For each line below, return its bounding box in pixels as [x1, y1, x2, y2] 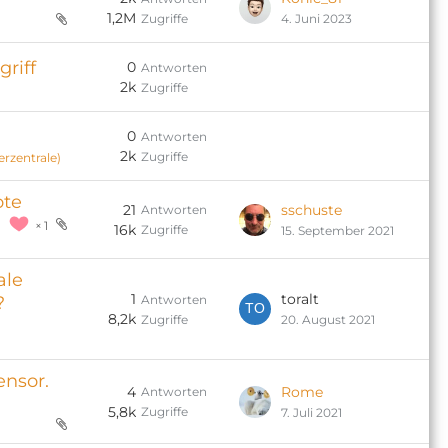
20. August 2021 [281, 312, 375, 327]
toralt [281, 290, 319, 308]
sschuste [281, 200, 342, 219]
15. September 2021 [281, 222, 394, 238]
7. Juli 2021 [281, 404, 342, 420]
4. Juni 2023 [281, 11, 352, 26]
